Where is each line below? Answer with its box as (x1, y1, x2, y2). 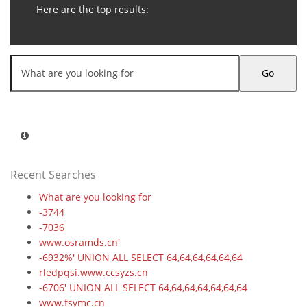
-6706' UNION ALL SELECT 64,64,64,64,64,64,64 (39, 281, 247, 294)
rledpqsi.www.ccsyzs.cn (39, 266, 148, 279)
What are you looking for (39, 191, 151, 204)
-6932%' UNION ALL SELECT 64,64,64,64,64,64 (39, 251, 243, 264)
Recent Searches (10, 167, 96, 182)
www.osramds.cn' (39, 236, 120, 249)
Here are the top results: (34, 3, 149, 16)
